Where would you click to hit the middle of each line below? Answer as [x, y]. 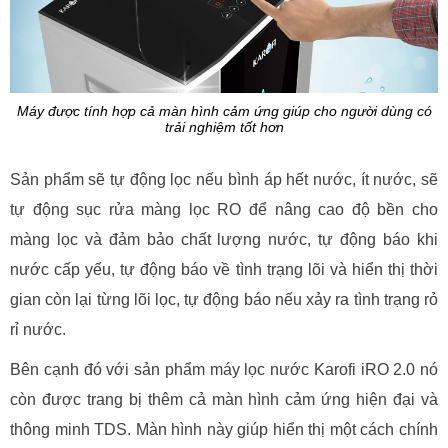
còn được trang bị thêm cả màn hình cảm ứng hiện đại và [224, 399]
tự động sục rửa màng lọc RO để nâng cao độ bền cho [224, 209]
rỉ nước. [38, 329]
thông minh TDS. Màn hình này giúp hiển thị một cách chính [224, 429]
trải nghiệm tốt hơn [224, 126]
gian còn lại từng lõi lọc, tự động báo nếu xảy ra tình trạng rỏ [224, 299]
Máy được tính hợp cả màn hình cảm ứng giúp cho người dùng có [224, 110]
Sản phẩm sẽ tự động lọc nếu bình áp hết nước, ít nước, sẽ [224, 179]
